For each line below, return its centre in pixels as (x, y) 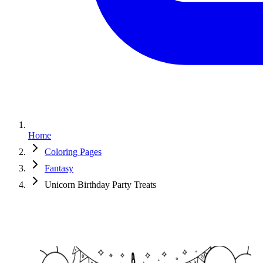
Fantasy (59, 168)
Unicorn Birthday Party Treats (100, 185)
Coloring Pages (73, 152)
